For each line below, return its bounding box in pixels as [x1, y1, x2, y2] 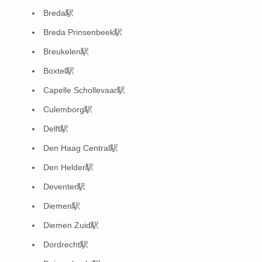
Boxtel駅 [43, 66, 74, 76]
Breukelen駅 [43, 47, 89, 57]
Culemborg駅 [43, 105, 92, 115]
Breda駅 [43, 8, 74, 18]
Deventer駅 [43, 182, 85, 192]
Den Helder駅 [43, 163, 94, 173]
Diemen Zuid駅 [43, 220, 99, 230]
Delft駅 [43, 124, 68, 134]
